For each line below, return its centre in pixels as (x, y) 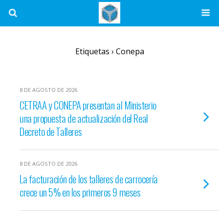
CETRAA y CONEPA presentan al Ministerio (88, 105)
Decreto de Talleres (51, 131)
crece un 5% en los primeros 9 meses (80, 192)
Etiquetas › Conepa (109, 51)
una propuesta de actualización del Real (84, 118)
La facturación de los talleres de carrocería (89, 179)
